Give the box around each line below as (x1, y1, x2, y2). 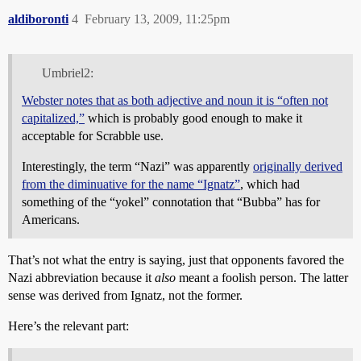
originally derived (253, 159, 342, 173)
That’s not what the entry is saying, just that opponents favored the (8, 252, 344, 267)
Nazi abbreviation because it (8, 270, 155, 284)
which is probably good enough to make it (85, 110, 302, 125)
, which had (240, 176, 300, 191)
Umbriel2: (41, 65, 93, 80)
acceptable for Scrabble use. (22, 128, 164, 143)
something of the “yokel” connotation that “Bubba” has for (22, 194, 320, 209)
